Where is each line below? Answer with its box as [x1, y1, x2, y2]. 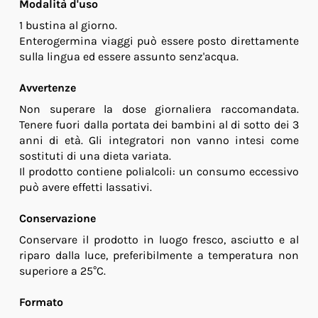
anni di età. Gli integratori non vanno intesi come [18, 133, 300, 148]
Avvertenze [18, 81, 76, 95]
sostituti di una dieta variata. [18, 149, 171, 163]
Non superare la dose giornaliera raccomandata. [18, 102, 300, 116]
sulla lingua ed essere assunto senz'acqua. [18, 50, 238, 64]
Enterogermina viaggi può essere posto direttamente [18, 34, 300, 48]
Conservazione [18, 212, 96, 226]
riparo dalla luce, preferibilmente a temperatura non [18, 248, 300, 263]
